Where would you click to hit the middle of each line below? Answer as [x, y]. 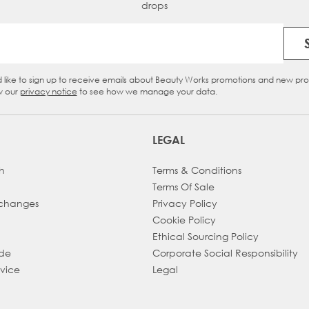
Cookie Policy [184, 219]
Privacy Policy [185, 203]
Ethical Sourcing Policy [205, 236]
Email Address [190, 50]
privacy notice [48, 91]
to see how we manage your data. [147, 91]
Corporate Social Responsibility [225, 252]
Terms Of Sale [183, 186]
